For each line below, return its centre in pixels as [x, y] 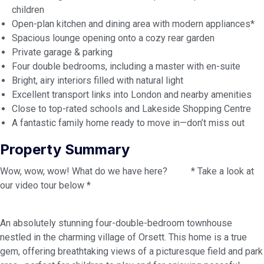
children [28, 10]
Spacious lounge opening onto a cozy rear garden [113, 38]
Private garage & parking [62, 52]
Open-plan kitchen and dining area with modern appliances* [133, 24]
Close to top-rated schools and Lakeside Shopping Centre [131, 109]
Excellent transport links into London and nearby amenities [132, 95]
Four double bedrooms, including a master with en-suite [126, 66]
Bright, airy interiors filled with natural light [98, 80]
